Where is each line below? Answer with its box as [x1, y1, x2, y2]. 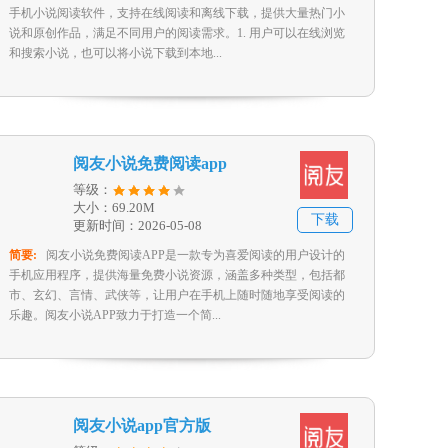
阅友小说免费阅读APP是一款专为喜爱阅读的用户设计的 [46, 248, 345, 262]
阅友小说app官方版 [73, 417, 211, 434]
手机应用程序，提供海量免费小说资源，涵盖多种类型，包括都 [9, 268, 345, 282]
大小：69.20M [73, 200, 155, 215]
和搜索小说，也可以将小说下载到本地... [9, 46, 222, 60]
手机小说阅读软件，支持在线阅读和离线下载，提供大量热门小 [9, 6, 345, 20]
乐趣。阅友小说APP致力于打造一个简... [9, 308, 221, 322]
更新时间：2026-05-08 [73, 218, 202, 233]
